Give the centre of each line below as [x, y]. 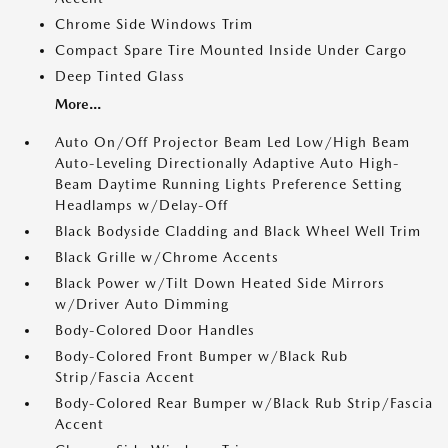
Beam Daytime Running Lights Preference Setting [228, 184]
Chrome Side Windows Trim [154, 24]
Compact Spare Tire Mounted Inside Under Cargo [231, 50]
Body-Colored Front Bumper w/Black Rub [201, 356]
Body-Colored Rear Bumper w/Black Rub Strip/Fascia [244, 403]
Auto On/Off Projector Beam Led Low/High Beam [232, 142]
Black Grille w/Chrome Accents [167, 257]
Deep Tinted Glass [120, 76]
